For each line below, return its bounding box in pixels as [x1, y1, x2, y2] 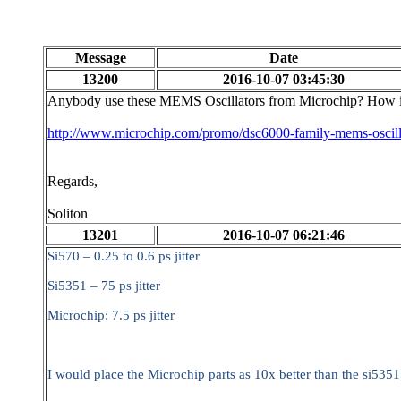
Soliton [47, 206, 88, 221]
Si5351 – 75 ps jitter [47, 278, 160, 293]
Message [74, 50, 126, 65]
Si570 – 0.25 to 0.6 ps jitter [47, 249, 200, 263]
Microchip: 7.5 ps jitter [47, 308, 175, 322]
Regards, [47, 174, 98, 189]
